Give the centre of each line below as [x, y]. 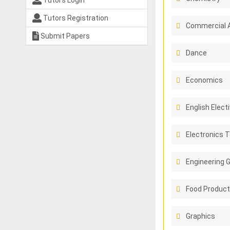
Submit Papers [65, 36]
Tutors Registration [75, 18]
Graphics [200, 216]
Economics [204, 80]
